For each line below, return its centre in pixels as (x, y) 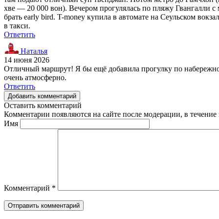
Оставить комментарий (43, 105)
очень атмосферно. (35, 77)
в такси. (17, 25)
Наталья (33, 51)
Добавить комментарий (42, 96)
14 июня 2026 (27, 60)
